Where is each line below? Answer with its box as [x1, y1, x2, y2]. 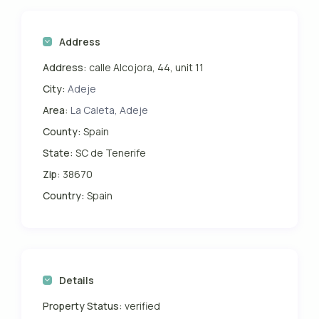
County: [43, 125, 82, 139]
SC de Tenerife [73, 146, 147, 160]
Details [59, 273, 95, 288]
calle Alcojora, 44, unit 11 [87, 61, 204, 75]
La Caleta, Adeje [70, 103, 149, 117]
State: [43, 146, 74, 160]
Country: [43, 189, 85, 203]
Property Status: [43, 299, 123, 313]
